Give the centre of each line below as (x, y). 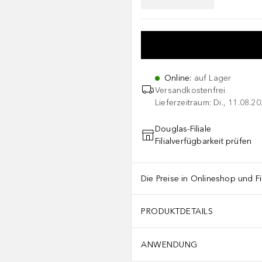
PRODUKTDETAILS (177, 211)
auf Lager (213, 78)
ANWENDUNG (169, 244)
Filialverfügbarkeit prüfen (204, 141)
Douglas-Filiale (183, 129)
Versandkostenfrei (190, 90)
